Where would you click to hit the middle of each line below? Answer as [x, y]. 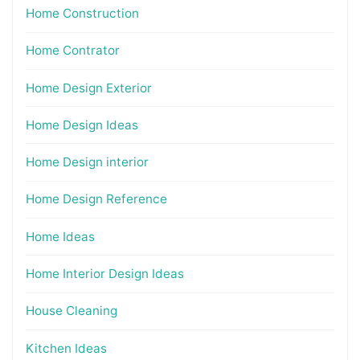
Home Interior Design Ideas [104, 273]
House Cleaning [71, 311]
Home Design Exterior [88, 88]
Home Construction [82, 13]
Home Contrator [72, 51]
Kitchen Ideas [66, 348]
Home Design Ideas [82, 125]
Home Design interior [87, 162]
